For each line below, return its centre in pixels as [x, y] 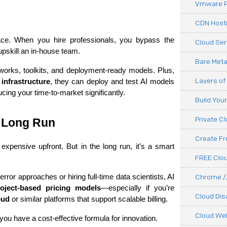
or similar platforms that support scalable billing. [89, 199]
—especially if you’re [137, 188]
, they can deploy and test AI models [112, 82]
